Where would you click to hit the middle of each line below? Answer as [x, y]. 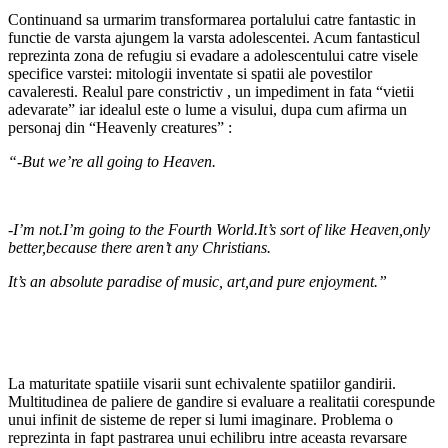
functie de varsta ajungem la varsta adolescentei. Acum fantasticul [214, 37]
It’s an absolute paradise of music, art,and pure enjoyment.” [197, 281]
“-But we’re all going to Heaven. [112, 161]
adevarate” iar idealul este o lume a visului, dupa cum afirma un [207, 109]
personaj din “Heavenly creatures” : [120, 127]
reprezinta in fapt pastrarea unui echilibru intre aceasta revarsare [207, 437]
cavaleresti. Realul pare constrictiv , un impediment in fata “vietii [211, 91]
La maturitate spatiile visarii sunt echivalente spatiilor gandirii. [202, 383]
